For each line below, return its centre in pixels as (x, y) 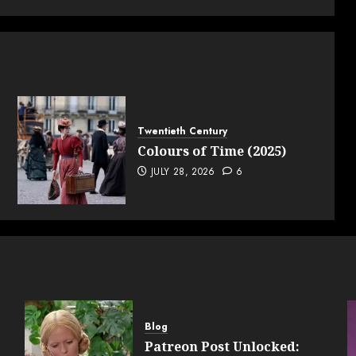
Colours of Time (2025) (212, 151)
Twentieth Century (183, 132)
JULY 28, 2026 (183, 172)
